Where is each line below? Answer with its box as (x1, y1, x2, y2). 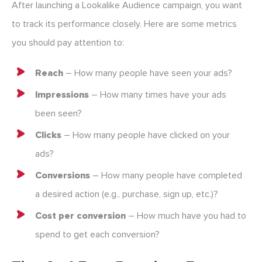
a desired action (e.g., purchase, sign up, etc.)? (35, 188, 218, 201)
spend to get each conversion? (35, 229, 160, 241)
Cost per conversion (35, 210, 128, 222)
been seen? (35, 108, 82, 120)
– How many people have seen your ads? (63, 67, 232, 80)
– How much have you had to (128, 210, 246, 222)
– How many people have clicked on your (61, 129, 230, 142)
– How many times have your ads (89, 89, 226, 101)
